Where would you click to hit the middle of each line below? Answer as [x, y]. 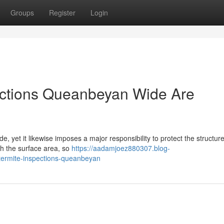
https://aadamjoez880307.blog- [121, 148]
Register [62, 12]
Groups [22, 12]
